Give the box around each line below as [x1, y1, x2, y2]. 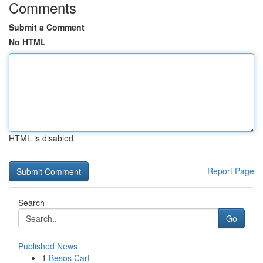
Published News [18, 240, 77, 252]
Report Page [207, 165, 254, 177]
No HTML [9, 36, 46, 48]
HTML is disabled [9, 132, 73, 144]
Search [18, 197, 45, 208]
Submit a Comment [9, 21, 85, 33]
